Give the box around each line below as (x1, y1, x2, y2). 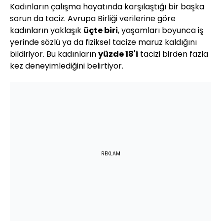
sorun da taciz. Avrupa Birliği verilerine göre (10, 13, 176, 25)
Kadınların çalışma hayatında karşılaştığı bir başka (10, 1, 204, 13)
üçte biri (83, 25, 118, 37)
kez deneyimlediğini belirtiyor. (10, 60, 123, 72)
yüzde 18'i (98, 48, 138, 60)
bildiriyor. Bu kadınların (10, 48, 98, 60)
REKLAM (101, 150, 120, 158)
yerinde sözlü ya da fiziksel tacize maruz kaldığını (10, 37, 197, 48)
